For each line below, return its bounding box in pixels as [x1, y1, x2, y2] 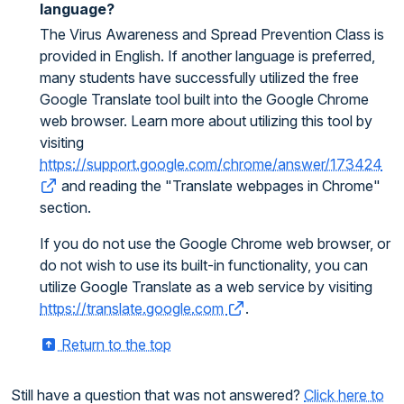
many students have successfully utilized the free [40, 69, 359, 87]
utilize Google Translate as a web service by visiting [40, 278, 372, 296]
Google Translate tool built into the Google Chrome [40, 90, 369, 108]
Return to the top [58, 335, 171, 353]
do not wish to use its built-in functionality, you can [40, 256, 368, 274]
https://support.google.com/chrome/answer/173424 [40, 155, 382, 173]
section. [40, 198, 91, 216]
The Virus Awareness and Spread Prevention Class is [40, 25, 384, 43]
